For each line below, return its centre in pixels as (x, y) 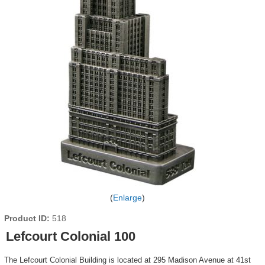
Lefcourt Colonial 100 (70, 236)
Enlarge (127, 198)
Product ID (25, 218)
